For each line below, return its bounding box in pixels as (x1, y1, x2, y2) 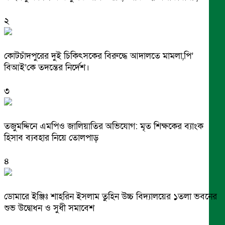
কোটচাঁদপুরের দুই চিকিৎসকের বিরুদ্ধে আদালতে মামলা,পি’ (4, 50, 193, 62)
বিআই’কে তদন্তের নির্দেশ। (4, 62, 89, 74)
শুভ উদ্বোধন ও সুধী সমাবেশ (4, 202, 94, 214)
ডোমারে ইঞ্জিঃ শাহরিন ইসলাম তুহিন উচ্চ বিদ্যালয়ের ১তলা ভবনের (4, 190, 217, 202)
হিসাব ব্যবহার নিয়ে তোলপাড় (4, 132, 98, 144)
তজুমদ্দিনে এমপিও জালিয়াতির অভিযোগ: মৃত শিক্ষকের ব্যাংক (4, 120, 203, 132)
